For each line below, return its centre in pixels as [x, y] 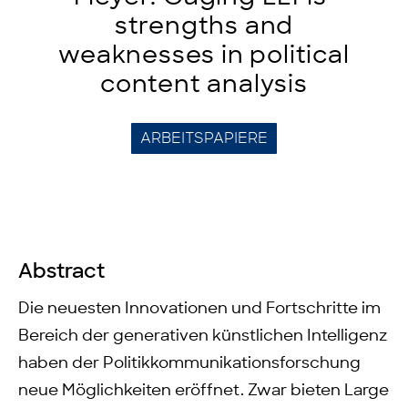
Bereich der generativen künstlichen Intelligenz [203, 336]
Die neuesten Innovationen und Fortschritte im [199, 309]
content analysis [204, 85]
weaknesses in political [204, 56]
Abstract [61, 271]
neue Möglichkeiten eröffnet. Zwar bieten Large [204, 391]
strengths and [204, 27]
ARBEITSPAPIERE [204, 138]
